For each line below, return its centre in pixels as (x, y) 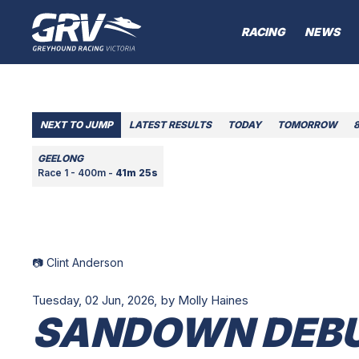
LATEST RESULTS (170, 125)
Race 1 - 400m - (77, 173)
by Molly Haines (205, 301)
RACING (263, 32)
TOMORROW (307, 125)
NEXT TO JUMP (77, 125)
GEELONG (61, 159)
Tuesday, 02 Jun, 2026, (95, 301)
